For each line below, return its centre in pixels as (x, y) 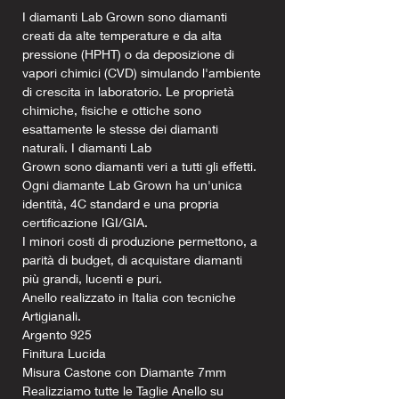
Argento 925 (57, 334)
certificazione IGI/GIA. (85, 222)
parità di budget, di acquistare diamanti (132, 259)
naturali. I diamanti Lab (87, 147)
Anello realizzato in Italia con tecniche (129, 297)
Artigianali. (52, 315)
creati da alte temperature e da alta (122, 35)
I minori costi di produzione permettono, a (140, 240)
